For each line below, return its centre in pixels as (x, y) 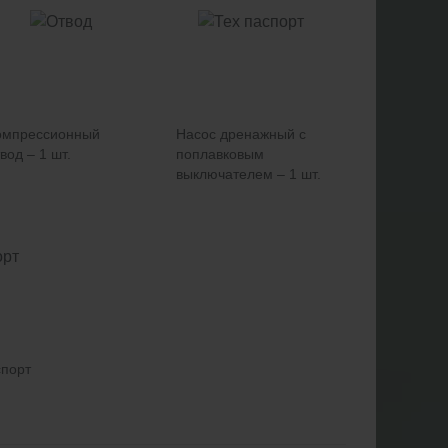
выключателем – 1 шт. (248, 174)
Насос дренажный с (241, 134)
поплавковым (220, 154)
